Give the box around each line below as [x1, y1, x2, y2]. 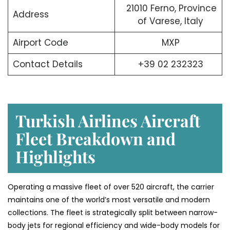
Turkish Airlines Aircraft [15, 109, 200, 132]
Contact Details [12, 57, 83, 70]
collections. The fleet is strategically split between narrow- [8, 207, 218, 218]
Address [12, 8, 49, 21]
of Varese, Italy [138, 14, 204, 27]
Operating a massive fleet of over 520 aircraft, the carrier [8, 182, 214, 193]
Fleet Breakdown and [15, 127, 176, 150]
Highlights [15, 145, 95, 168]
